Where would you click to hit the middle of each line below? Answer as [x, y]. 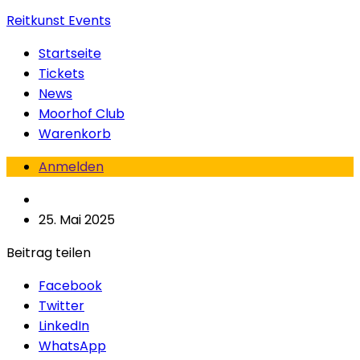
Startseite [70, 53]
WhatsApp [72, 346]
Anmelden [71, 167]
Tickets [61, 74]
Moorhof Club [82, 114]
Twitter [61, 306]
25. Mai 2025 [77, 220]
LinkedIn [64, 326]
